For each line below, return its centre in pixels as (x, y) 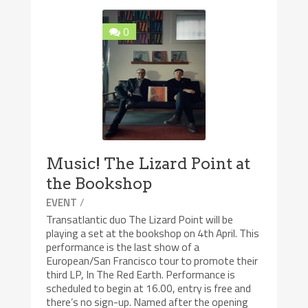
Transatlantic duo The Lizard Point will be (140, 220)
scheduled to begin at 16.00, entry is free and (149, 288)
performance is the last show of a (123, 247)
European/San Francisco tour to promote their (152, 261)
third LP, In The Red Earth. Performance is (141, 275)
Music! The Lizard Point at (148, 164)
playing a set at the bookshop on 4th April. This (153, 233)
